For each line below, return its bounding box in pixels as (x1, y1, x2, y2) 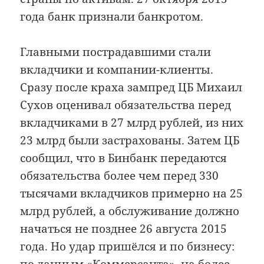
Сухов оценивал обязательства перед (20, 97, 232, 113)
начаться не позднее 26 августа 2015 (20, 221, 227, 237)
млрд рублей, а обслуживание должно (20, 203, 240, 219)
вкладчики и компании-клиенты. (20, 62, 214, 78)
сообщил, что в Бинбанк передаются (20, 150, 227, 166)
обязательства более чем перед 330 (20, 168, 219, 184)
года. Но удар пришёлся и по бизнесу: (20, 239, 235, 255)
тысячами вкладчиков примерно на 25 (20, 186, 243, 202)
